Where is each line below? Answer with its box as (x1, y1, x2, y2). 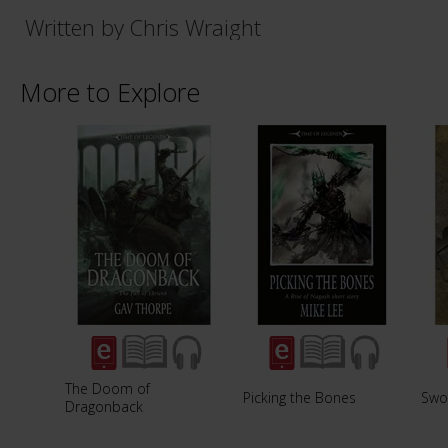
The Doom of (65, 378, 150, 398)
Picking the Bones (243, 387, 356, 407)
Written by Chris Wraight (25, 13, 261, 42)
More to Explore (20, 75, 200, 109)
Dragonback (65, 396, 143, 416)
